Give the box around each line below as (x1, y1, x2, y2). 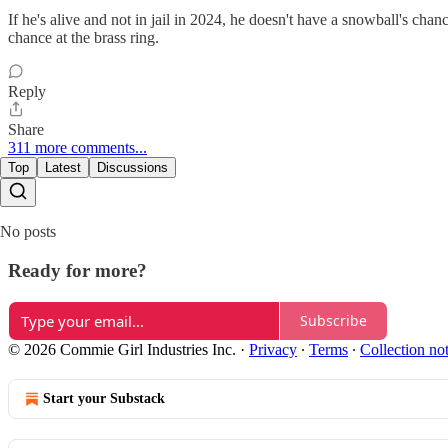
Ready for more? (8, 260, 147, 281)
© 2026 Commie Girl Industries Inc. (8, 340, 236, 358)
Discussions (97, 160, 168, 176)
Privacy (249, 340, 297, 358)
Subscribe (300, 311, 367, 331)
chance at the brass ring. (8, 29, 159, 47)
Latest (45, 160, 81, 176)
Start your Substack (43, 390, 165, 406)
